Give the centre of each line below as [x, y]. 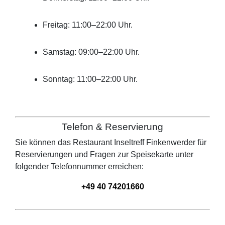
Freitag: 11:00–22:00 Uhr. [88, 25]
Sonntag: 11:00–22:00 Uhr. [90, 79]
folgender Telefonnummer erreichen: [79, 167]
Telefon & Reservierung [113, 127]
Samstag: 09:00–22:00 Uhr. [91, 52]
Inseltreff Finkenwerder [155, 143]
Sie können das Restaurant [65, 143]
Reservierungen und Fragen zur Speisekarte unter [104, 155]
